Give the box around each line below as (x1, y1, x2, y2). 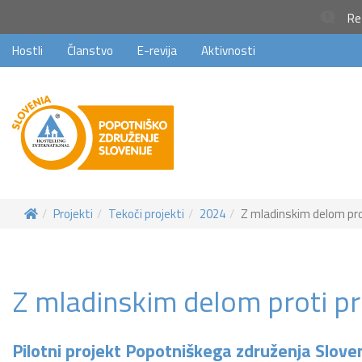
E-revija (137, 41, 177, 60)
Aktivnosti (201, 41, 255, 60)
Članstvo (67, 41, 113, 60)
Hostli (12, 41, 43, 60)
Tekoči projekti (108, 204, 184, 224)
